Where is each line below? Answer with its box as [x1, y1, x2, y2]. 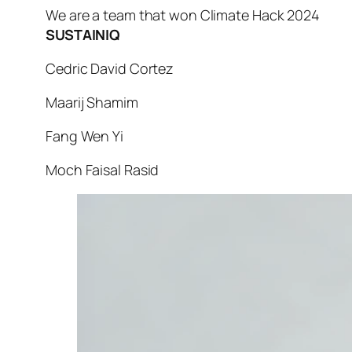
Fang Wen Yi [46, 126, 123, 146]
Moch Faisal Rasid [46, 160, 159, 180]
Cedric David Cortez [46, 59, 174, 79]
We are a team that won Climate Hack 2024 [46, 5, 320, 25]
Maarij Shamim [46, 93, 138, 112]
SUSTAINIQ [46, 25, 120, 45]
